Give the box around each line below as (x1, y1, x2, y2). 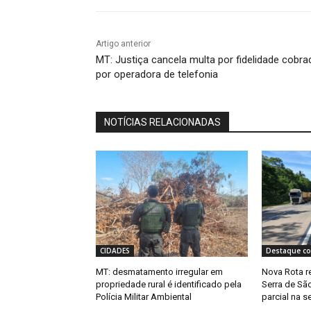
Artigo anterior (96, 39, 151, 49)
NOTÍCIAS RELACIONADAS (104, 117, 221, 128)
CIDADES (100, 246, 130, 256)
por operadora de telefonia (96, 68, 218, 81)
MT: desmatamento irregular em (96, 267, 223, 278)
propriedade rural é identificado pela (96, 279, 242, 290)
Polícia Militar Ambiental (96, 292, 192, 303)
